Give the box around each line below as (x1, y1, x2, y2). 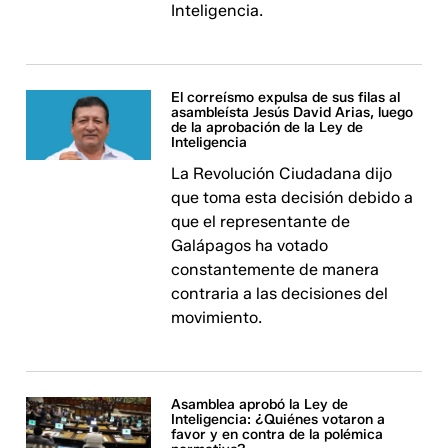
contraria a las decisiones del (171, 284, 389, 303)
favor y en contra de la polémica (171, 426, 384, 443)
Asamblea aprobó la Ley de (171, 396, 349, 413)
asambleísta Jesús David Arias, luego (171, 104, 414, 121)
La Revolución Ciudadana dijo (171, 164, 393, 183)
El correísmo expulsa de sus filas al (171, 89, 401, 106)
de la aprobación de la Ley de (171, 119, 364, 136)
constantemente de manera (171, 260, 380, 279)
